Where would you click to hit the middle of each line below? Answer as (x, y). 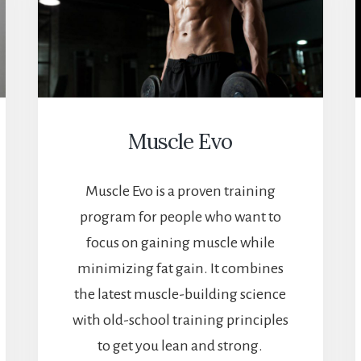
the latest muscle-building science (180, 295)
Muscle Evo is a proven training (180, 191)
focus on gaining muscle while (180, 243)
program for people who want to (180, 217)
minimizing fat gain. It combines (180, 269)
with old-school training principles (180, 320)
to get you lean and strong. (180, 346)
